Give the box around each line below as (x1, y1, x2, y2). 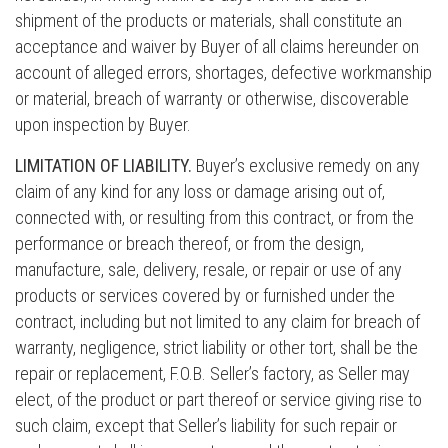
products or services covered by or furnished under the (15, 285, 395, 306)
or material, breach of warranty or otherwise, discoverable (15, 88, 409, 109)
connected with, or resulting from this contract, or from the (15, 207, 414, 228)
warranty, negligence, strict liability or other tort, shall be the (15, 337, 418, 358)
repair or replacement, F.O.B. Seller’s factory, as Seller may (15, 363, 410, 384)
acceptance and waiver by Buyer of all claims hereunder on (15, 36, 419, 57)
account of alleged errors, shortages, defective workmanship (15, 62, 432, 83)
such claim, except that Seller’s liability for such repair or (15, 415, 397, 436)
